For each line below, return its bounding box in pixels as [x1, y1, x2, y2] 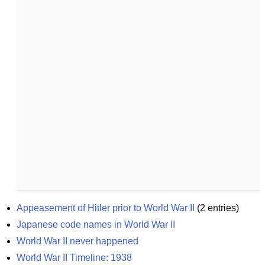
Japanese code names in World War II [17, 219, 175, 230]
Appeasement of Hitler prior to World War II [17, 203, 195, 213]
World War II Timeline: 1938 [17, 253, 132, 263]
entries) [205, 203, 239, 213]
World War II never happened [17, 236, 138, 246]
